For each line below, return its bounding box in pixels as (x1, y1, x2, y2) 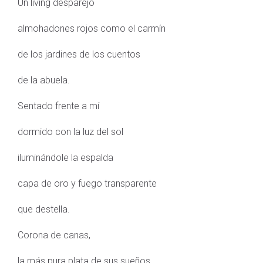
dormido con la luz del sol (18, 126, 123, 137)
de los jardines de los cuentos (18, 48, 140, 60)
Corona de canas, (18, 229, 90, 241)
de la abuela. (18, 74, 70, 86)
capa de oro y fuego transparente (18, 177, 157, 189)
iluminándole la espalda (18, 151, 113, 163)
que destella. (18, 203, 70, 215)
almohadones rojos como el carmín (18, 22, 166, 34)
